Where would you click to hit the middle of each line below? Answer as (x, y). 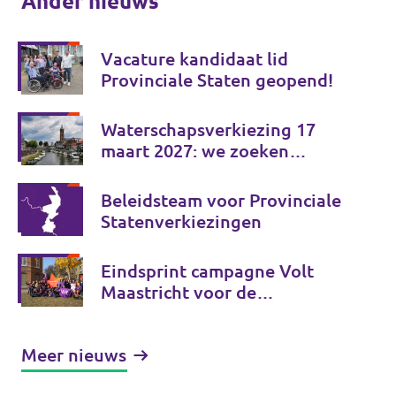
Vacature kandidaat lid (194, 59)
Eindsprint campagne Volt (207, 271)
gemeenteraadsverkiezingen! (221, 313)
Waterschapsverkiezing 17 (208, 129)
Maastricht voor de (179, 292)
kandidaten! (150, 172)
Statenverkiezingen (181, 221)
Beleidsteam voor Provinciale (221, 200)
